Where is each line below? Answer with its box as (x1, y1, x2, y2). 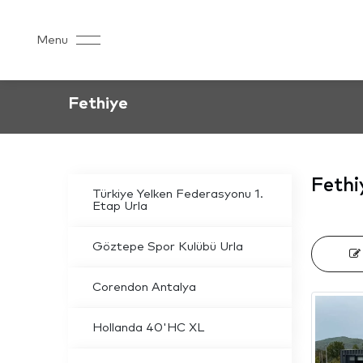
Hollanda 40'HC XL (92, 322, 204, 334)
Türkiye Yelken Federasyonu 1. (92, 188, 263, 200)
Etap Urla (92, 200, 147, 212)
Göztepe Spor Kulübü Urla (92, 241, 243, 253)
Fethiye (68, 96, 128, 112)
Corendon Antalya (92, 281, 196, 293)
